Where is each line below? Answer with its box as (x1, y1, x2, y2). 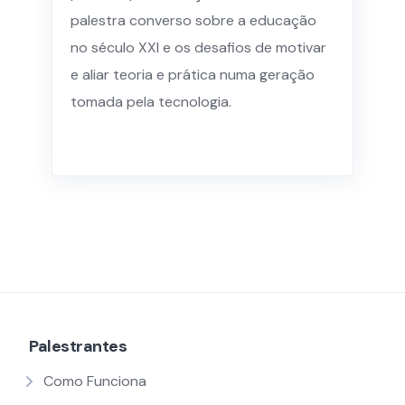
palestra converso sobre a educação (71, 11, 316, 30)
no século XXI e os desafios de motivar (71, 38, 326, 57)
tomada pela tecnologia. (71, 92, 231, 111)
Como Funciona (43, 372, 146, 391)
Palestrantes (29, 335, 127, 357)
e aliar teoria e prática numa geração (71, 65, 315, 84)
